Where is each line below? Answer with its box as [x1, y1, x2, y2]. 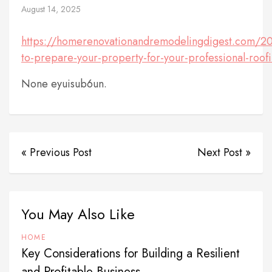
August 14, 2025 [21, 3, 81, 15]
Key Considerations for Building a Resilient [21, 245, 240, 262]
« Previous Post [21, 144, 92, 160]
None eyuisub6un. [21, 76, 107, 92]
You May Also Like [21, 203, 135, 225]
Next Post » [197, 144, 251, 160]
